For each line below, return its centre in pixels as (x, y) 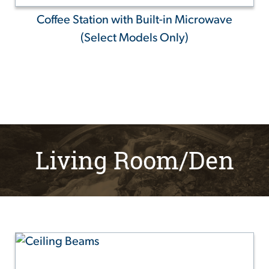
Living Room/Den (134, 160)
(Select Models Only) (134, 38)
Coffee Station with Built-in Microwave (134, 20)
